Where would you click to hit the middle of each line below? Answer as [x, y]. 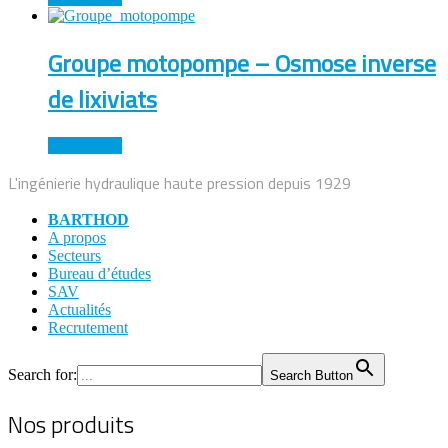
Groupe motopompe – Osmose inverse [242, 63]
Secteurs [74, 256]
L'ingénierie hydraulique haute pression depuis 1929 [179, 183]
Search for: [42, 375]
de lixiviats [102, 99]
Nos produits [71, 424]
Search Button [311, 376]
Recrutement [88, 328]
